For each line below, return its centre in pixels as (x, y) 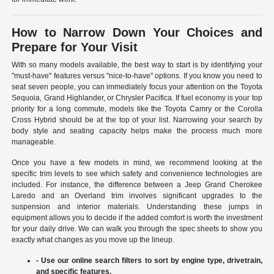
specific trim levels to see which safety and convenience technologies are (137, 174)
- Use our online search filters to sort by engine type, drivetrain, (149, 261)
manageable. (34, 142)
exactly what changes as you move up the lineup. (93, 240)
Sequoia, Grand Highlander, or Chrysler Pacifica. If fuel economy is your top (137, 98)
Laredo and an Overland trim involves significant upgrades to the (137, 196)
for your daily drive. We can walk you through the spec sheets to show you (137, 229)
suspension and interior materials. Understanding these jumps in (137, 207)
